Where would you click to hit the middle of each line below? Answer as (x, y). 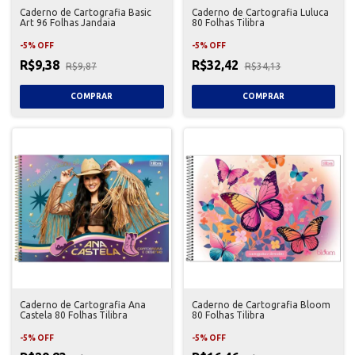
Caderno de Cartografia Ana (83, 304)
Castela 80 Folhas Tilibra (74, 315)
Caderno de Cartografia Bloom (261, 304)
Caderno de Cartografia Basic (86, 12)
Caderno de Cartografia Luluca (260, 12)
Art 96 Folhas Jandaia (68, 23)
